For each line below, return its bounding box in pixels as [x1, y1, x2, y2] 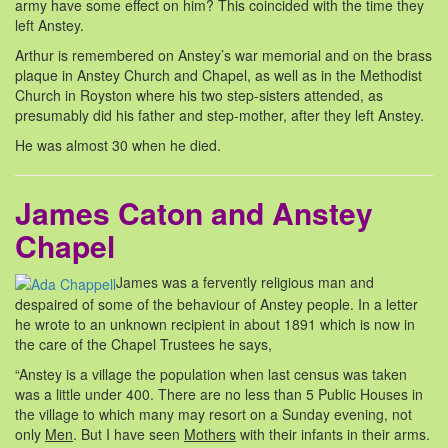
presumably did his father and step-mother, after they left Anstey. [15, 104, 424, 125]
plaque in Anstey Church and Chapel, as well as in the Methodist [15, 64, 422, 85]
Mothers [184, 424, 236, 445]
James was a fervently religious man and [116, 271, 374, 292]
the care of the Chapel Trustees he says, [15, 334, 272, 355]
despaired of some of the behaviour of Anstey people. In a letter [15, 294, 418, 315]
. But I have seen [73, 424, 184, 445]
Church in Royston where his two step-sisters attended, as [15, 84, 383, 105]
